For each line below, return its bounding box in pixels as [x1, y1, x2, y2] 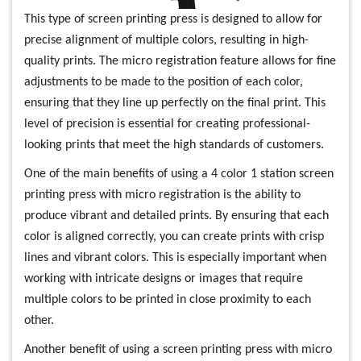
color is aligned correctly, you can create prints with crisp [24, 230, 324, 243]
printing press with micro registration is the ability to [24, 188, 301, 201]
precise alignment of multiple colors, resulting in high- [24, 33, 309, 47]
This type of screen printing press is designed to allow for [24, 12, 322, 26]
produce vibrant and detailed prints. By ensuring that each [24, 209, 329, 222]
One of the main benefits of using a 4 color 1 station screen [24, 167, 334, 180]
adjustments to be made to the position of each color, [24, 75, 303, 89]
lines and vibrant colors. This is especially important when [24, 251, 326, 264]
